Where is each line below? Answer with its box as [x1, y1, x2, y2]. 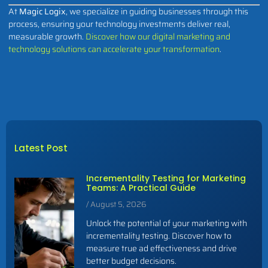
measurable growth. [8, 29, 86, 43]
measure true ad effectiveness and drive [86, 241, 237, 255]
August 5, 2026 [89, 197, 146, 211]
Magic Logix [19, 4, 66, 18]
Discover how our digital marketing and [86, 29, 230, 43]
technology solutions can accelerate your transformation [8, 42, 220, 56]
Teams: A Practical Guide [86, 181, 196, 194]
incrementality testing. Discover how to [86, 229, 232, 242]
